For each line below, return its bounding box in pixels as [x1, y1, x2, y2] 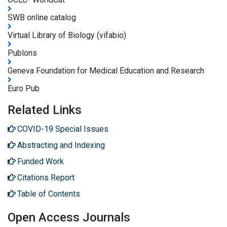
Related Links [8, 103, 82, 118]
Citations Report [17, 173, 74, 183]
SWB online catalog [8, 13, 76, 23]
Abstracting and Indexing [17, 140, 105, 150]
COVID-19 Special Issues [17, 124, 108, 134]
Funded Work [17, 157, 64, 167]
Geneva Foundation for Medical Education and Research [8, 66, 204, 76]
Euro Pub [8, 84, 40, 94]
